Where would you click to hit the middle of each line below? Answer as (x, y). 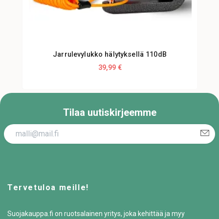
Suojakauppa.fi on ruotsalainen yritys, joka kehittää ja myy (96, 213)
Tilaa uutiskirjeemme (109, 113)
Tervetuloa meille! (48, 187)
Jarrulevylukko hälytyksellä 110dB (110, 55)
